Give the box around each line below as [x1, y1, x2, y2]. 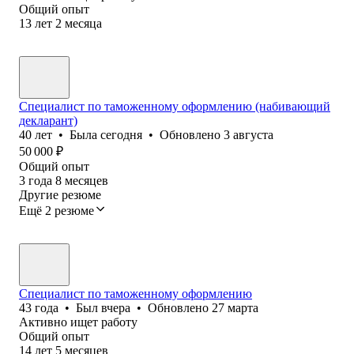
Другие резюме [19, 187, 101, 201]
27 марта [212, 300, 258, 314]
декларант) [19, 113, 77, 127]
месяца [65, 16, 102, 30]
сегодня [100, 127, 142, 141]
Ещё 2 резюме [19, 203, 94, 217]
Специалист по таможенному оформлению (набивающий [19, 99, 330, 113]
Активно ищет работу [19, 314, 137, 329]
